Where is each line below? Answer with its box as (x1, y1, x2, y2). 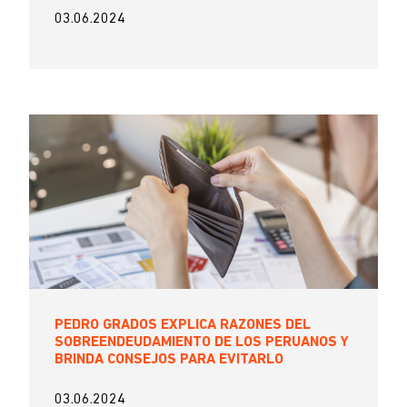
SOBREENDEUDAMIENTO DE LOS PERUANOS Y (55, 335, 349, 350)
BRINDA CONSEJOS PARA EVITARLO (55, 352, 283, 367)
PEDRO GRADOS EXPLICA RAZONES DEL (55, 318, 311, 333)
